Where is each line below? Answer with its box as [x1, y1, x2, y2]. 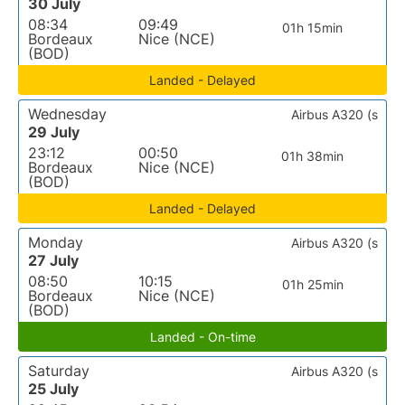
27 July [28, 251, 79, 269]
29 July [28, 123, 80, 141]
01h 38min [281, 148, 344, 164]
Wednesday [28, 105, 107, 123]
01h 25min [281, 277, 344, 292]
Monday [28, 233, 83, 251]
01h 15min [282, 20, 344, 35]
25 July [28, 380, 79, 398]
